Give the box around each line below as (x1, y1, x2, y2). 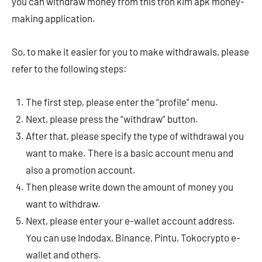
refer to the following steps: (12, 63, 127, 74)
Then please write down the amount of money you (26, 181, 233, 192)
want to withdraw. (26, 198, 101, 209)
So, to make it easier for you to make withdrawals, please (12, 46, 249, 57)
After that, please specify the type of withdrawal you (26, 130, 244, 142)
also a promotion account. (26, 164, 136, 175)
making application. (12, 12, 95, 24)
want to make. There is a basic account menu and (26, 147, 233, 158)
